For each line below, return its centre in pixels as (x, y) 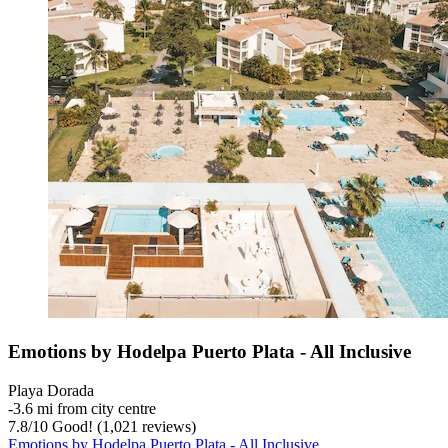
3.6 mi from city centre (84, 408)
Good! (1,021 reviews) (122, 426)
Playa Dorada (51, 390)
